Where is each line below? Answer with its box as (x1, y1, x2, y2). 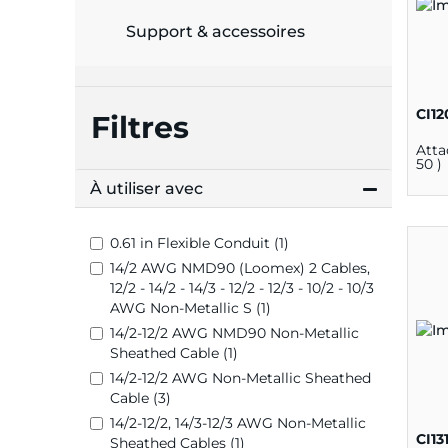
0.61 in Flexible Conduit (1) (110, 234, 289, 253)
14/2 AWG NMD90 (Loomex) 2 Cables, (110, 259, 370, 278)
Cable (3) (110, 389, 171, 408)
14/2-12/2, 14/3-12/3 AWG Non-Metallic (110, 414, 366, 433)
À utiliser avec (90, 179, 203, 199)
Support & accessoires (126, 22, 305, 42)
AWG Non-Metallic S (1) (110, 299, 271, 318)
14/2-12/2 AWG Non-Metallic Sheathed (110, 369, 371, 388)
